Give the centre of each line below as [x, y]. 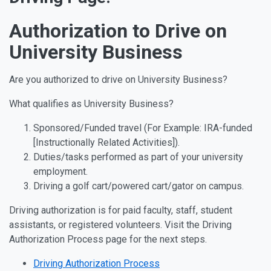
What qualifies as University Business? [91, 104]
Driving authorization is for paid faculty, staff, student [121, 210]
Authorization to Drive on [118, 31]
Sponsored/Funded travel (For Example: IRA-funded [143, 128]
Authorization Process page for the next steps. [109, 239]
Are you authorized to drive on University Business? [118, 80]
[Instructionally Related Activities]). [106, 142]
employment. [60, 171]
